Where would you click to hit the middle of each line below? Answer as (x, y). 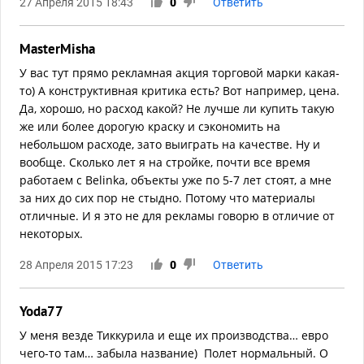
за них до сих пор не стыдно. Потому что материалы (167, 198)
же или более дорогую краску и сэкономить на (150, 127)
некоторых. (51, 234)
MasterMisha (57, 49)
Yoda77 (41, 312)
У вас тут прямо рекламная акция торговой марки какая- (180, 73)
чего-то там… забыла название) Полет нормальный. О (174, 353)
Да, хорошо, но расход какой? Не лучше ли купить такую (177, 109)
